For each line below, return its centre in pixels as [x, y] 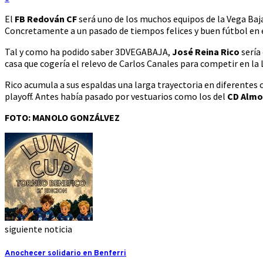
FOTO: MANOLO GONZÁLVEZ [62, 118]
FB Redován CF [46, 19]
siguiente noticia [38, 229]
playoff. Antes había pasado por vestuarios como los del [116, 97]
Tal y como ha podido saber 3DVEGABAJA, [88, 52]
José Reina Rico [206, 52]
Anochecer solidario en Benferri [65, 253]
